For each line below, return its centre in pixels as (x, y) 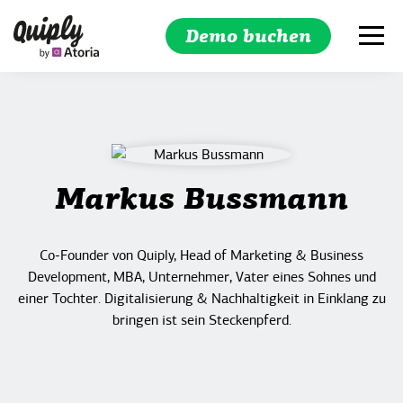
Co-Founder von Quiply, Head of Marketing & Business (201, 256)
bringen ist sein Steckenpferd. (201, 321)
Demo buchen (248, 38)
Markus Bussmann (201, 201)
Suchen (337, 148)
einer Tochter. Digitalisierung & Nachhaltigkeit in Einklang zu (201, 299)
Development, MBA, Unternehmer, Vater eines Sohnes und (201, 278)
